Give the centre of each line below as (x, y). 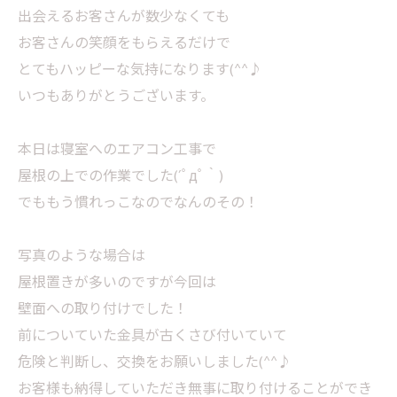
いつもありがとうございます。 (116, 97)
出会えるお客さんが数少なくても (124, 17)
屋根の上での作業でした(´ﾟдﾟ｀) (121, 176)
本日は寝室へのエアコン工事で (117, 150)
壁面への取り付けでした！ (103, 309)
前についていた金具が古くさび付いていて (152, 336)
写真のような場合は (82, 256)
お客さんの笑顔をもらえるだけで (124, 43)
